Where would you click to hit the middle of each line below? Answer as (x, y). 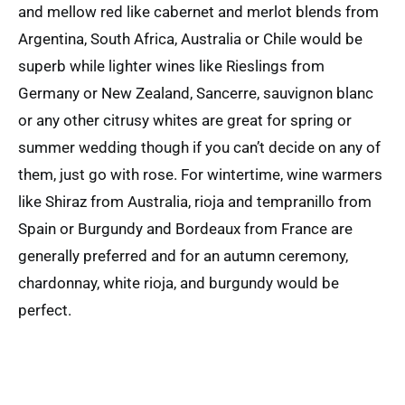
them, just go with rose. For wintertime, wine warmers (200, 174)
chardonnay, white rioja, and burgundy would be (179, 283)
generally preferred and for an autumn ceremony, (183, 255)
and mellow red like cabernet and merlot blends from (198, 11)
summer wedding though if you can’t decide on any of (199, 147)
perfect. (45, 310)
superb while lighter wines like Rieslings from (171, 66)
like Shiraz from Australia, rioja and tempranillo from (195, 201)
